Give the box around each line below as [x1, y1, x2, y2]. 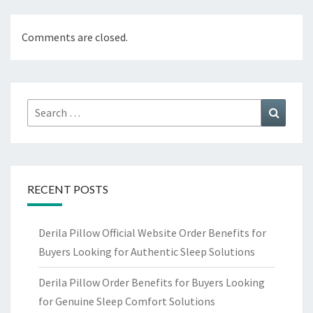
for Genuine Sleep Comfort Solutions [38, 294, 215, 309]
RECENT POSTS [27, 182, 108, 196]
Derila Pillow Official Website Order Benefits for [38, 226, 266, 240]
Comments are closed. [22, 30, 128, 45]
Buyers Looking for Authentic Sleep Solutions [38, 245, 255, 259]
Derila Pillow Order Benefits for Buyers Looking [38, 275, 265, 290]
